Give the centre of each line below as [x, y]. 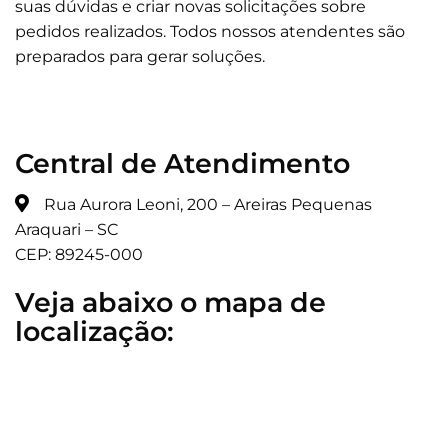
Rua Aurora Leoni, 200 [131, 204]
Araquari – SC [66, 229]
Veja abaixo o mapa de [170, 302]
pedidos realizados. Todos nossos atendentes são [210, 31]
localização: [94, 331]
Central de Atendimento [182, 164]
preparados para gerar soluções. [140, 56]
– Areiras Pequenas [295, 204]
